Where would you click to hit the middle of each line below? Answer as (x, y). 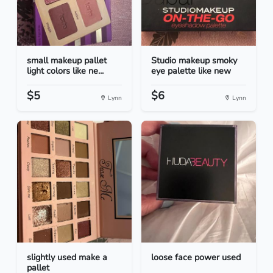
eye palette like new (191, 71)
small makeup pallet (67, 61)
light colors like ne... (65, 71)
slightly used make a (67, 257)
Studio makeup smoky (194, 61)
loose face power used (196, 257)
